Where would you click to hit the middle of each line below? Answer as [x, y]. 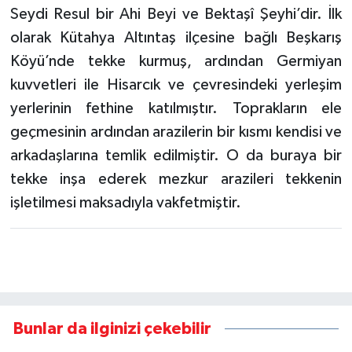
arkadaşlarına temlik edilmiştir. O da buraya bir [176, 155]
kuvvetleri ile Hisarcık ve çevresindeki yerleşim [176, 84]
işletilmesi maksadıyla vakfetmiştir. [125, 202]
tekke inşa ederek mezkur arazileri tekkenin [176, 179]
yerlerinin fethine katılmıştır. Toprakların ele [176, 108]
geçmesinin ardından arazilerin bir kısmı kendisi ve [176, 132]
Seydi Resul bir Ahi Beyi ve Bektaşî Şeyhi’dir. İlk [176, 14]
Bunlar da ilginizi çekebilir [112, 328]
